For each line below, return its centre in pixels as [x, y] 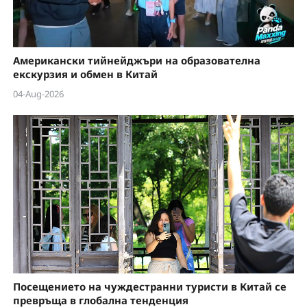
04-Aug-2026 [38, 94]
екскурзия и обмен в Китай [85, 74]
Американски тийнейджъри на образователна [136, 61]
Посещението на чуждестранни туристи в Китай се [149, 287]
